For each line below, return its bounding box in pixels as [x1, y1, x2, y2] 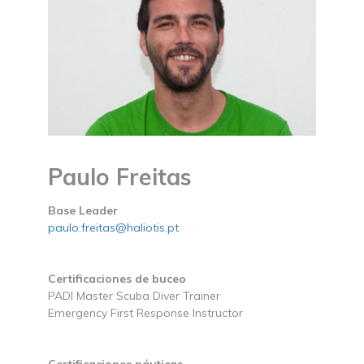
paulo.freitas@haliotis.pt [48, 220, 179, 236]
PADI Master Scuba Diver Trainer [48, 288, 220, 304]
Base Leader [48, 203, 118, 219]
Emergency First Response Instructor [48, 305, 243, 321]
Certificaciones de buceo [48, 271, 186, 287]
